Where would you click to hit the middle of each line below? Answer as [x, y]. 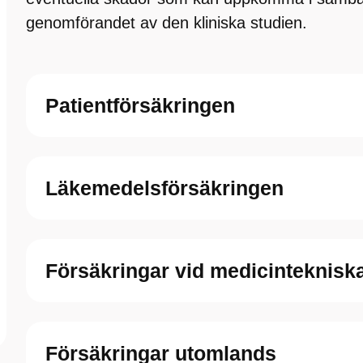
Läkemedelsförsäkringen [164, 188]
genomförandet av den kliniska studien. [167, 23]
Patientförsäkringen [140, 105]
